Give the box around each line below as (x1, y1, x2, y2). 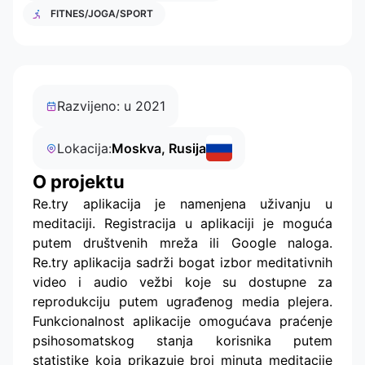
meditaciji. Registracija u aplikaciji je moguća (33, 214, 332, 231)
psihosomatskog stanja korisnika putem (33, 332, 332, 349)
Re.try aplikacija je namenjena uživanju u (33, 195, 332, 212)
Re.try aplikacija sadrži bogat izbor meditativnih (33, 253, 332, 270)
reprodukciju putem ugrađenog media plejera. (33, 292, 332, 310)
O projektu (33, 170, 125, 192)
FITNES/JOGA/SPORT (51, 7, 154, 20)
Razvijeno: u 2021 (57, 97, 165, 114)
